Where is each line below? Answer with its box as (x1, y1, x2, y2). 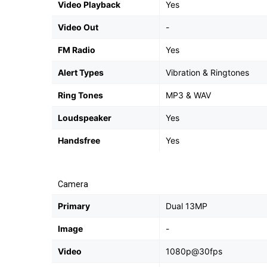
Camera (58, 179, 88, 189)
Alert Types (58, 67, 104, 77)
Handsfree (58, 135, 100, 145)
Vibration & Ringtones (166, 67, 249, 77)
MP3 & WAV (166, 90, 211, 100)
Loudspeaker (58, 113, 111, 123)
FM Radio (58, 45, 95, 55)
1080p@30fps (166, 246, 222, 256)
